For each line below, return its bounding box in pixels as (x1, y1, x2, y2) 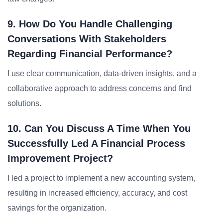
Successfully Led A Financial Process (7, 138, 185, 149)
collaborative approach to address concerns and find (7, 84, 192, 93)
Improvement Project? (7, 153, 113, 164)
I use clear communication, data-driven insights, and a (7, 69, 197, 78)
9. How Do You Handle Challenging (7, 18, 172, 29)
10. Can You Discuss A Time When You (7, 123, 191, 134)
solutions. (7, 99, 41, 108)
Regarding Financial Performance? (7, 48, 172, 59)
